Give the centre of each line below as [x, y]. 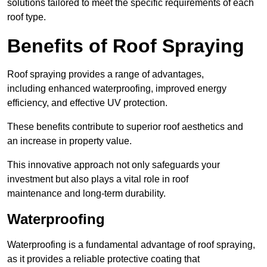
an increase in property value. [69, 141]
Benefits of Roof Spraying [126, 46]
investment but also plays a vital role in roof [98, 179]
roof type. [27, 17]
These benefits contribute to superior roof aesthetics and [125, 127]
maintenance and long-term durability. [86, 194]
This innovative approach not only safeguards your [114, 165]
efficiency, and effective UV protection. [87, 103]
